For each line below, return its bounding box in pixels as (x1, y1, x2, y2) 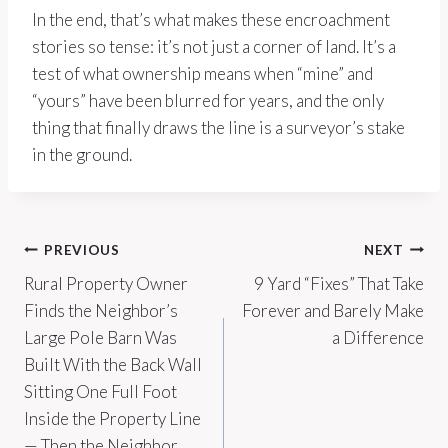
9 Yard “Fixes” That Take (254, 273, 424, 295)
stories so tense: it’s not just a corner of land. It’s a (32, 36, 396, 58)
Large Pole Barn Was (24, 327, 177, 349)
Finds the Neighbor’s (24, 300, 178, 322)
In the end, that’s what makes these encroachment (32, 9, 390, 31)
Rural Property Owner (24, 273, 188, 295)
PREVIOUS (44, 241, 120, 258)
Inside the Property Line (24, 408, 201, 430)
